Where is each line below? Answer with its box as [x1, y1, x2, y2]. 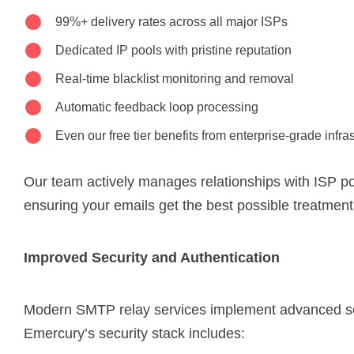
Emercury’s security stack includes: [24, 325, 245, 341]
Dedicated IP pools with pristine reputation [55, 43, 292, 57]
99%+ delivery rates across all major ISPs [55, 14, 288, 28]
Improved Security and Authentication [24, 249, 280, 265]
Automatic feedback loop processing [55, 100, 258, 114]
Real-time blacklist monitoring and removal [55, 71, 294, 85]
